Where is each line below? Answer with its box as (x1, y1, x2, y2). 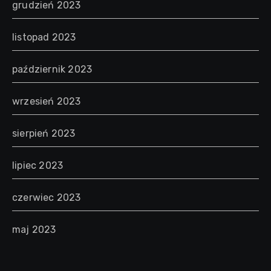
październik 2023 (12, 63, 93, 75)
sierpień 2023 (12, 127, 76, 139)
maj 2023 (12, 223, 56, 235)
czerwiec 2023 (12, 191, 81, 203)
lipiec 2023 (12, 159, 64, 171)
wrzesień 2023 (12, 95, 81, 107)
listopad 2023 (12, 31, 76, 43)
